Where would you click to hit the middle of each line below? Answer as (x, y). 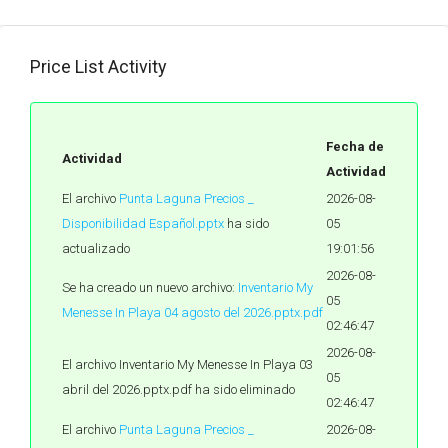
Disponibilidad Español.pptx (143, 223)
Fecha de (355, 146)
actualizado (96, 248)
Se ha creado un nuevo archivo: (150, 287)
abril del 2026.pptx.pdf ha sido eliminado (178, 389)
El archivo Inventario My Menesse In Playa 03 (187, 364)
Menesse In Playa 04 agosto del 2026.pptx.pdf (192, 312)
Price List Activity (98, 66)
